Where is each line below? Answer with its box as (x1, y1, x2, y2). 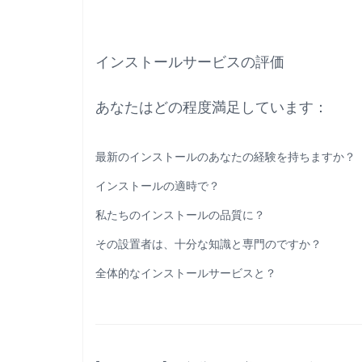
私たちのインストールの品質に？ (95, 208, 265, 222)
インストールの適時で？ (95, 179, 220, 193)
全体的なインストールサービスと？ (95, 267, 276, 280)
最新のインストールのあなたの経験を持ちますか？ (95, 150, 356, 164)
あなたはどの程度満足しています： (95, 99, 328, 116)
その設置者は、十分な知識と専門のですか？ (95, 238, 322, 251)
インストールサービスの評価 (95, 53, 284, 71)
